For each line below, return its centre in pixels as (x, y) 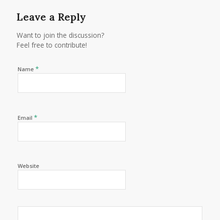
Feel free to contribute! (52, 45)
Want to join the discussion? (60, 35)
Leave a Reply (51, 17)
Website (28, 166)
